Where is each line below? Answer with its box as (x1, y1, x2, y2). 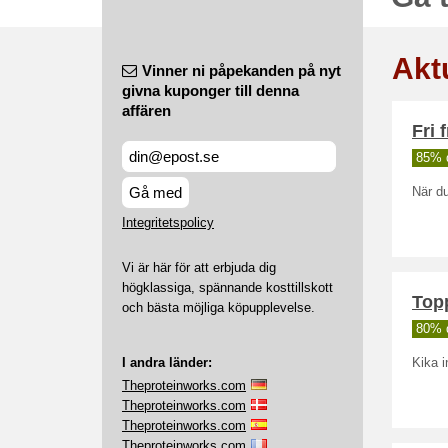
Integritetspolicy (122, 215, 214, 230)
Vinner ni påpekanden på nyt (142, 62, 341, 79)
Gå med (129, 184, 182, 201)
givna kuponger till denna (122, 82, 299, 99)
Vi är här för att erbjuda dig (122, 260, 276, 275)
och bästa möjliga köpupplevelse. (122, 300, 315, 315)
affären (122, 102, 171, 119)
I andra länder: (122, 355, 212, 370)
